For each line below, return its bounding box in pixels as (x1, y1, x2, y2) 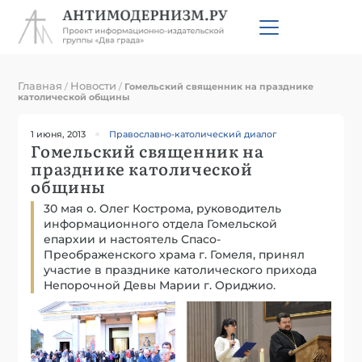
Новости (70, 78, 117, 92)
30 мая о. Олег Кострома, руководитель (44, 200, 282, 216)
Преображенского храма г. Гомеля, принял (44, 246, 305, 262)
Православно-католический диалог (109, 128, 277, 140)
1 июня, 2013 (31, 128, 86, 140)
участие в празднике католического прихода (44, 262, 318, 277)
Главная (18, 78, 63, 92)
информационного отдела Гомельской (44, 216, 278, 231)
